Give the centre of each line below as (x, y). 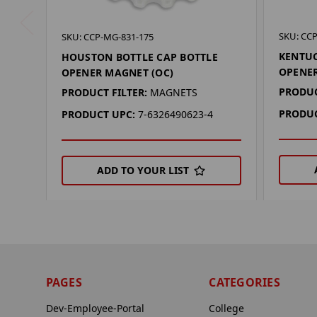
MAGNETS (173, 93)
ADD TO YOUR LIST (143, 171)
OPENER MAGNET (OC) (117, 73)
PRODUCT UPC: (98, 115)
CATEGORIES (244, 283)
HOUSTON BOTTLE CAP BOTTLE (139, 57)
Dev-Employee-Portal (95, 309)
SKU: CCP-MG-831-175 (107, 37)
